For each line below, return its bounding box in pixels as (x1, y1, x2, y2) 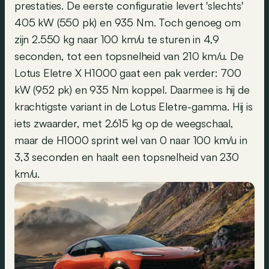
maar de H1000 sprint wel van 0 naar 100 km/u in (14, 133, 247, 147)
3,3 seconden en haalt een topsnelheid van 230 (14, 150, 239, 163)
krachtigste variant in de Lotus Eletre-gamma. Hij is (14, 99, 253, 113)
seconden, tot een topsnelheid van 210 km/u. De (14, 49, 244, 62)
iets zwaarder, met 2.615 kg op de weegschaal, (14, 116, 234, 130)
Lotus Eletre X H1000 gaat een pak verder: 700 (14, 65, 241, 79)
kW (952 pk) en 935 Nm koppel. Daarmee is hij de (14, 82, 250, 96)
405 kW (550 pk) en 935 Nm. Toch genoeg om (14, 15, 241, 29)
